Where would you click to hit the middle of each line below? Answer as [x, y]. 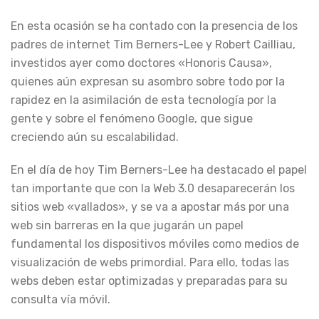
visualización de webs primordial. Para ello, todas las [150, 262]
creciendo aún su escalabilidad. [95, 137]
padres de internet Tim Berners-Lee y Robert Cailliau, [153, 45]
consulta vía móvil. [61, 299]
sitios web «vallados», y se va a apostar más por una [150, 207]
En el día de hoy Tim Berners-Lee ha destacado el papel [159, 170]
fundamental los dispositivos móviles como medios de [155, 244]
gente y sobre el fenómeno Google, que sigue [132, 119]
